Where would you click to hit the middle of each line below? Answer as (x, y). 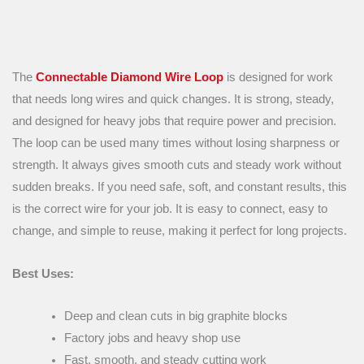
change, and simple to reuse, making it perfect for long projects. (180, 231)
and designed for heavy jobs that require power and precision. (174, 121)
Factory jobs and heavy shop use (152, 338)
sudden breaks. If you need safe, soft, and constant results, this (180, 187)
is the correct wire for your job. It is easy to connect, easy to (170, 209)
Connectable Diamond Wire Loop (130, 78)
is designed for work (278, 78)
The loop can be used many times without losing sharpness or (176, 143)
